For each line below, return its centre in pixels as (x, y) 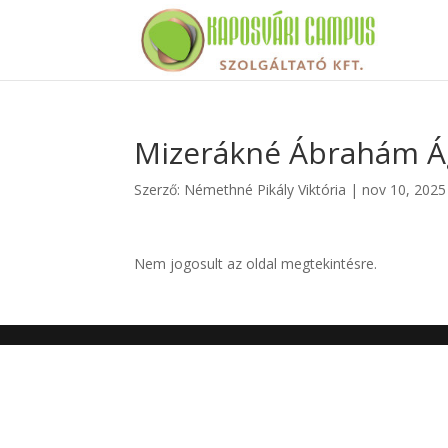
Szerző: (159, 189)
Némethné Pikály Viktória (265, 189)
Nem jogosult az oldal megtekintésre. (256, 263)
